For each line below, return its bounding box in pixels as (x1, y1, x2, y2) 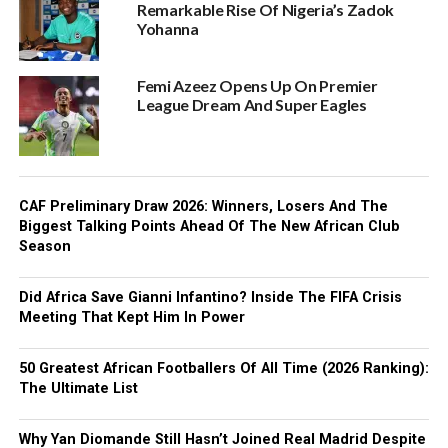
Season (18, 238, 71, 255)
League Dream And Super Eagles (136, 95, 367, 114)
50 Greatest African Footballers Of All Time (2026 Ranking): (18, 360, 429, 377)
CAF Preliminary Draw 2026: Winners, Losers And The (18, 198, 388, 215)
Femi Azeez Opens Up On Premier (136, 76, 378, 95)
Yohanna (136, 19, 199, 38)
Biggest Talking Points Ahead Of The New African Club (18, 218, 400, 235)
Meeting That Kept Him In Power (18, 309, 245, 326)
